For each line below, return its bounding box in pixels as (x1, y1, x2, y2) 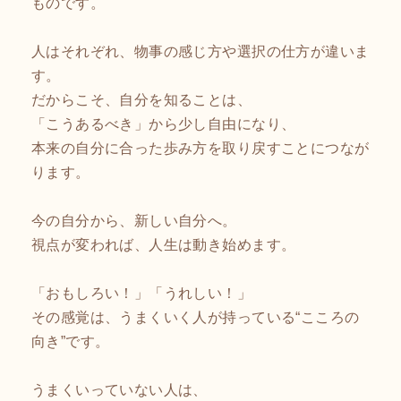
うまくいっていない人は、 (31, 380, 208, 397)
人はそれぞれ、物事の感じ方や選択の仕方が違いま (31, 42, 370, 59)
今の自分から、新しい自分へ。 (31, 211, 237, 228)
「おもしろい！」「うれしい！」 (31, 284, 252, 301)
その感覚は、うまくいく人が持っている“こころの (31, 308, 360, 325)
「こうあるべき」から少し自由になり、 (31, 115, 296, 132)
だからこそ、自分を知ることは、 (31, 90, 252, 107)
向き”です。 (31, 332, 110, 349)
